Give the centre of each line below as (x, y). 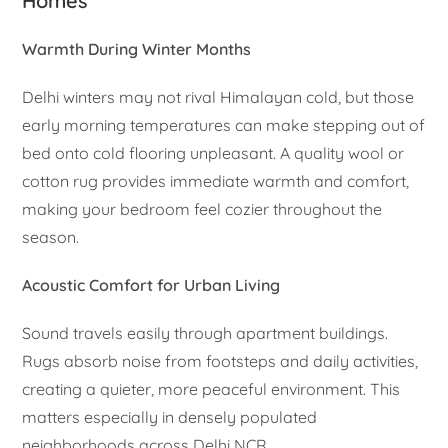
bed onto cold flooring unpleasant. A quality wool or (213, 152)
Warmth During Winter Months (137, 48)
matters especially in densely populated (170, 416)
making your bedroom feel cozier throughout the (202, 208)
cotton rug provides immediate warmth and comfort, (216, 180)
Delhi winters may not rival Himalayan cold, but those (218, 96)
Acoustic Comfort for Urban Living (151, 284)
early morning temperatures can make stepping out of (224, 124)
